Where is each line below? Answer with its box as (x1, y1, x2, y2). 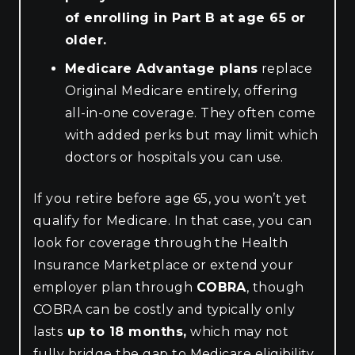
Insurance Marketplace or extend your (33, 257, 294, 273)
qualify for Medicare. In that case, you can (33, 212, 312, 228)
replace (258, 60, 313, 76)
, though (246, 279, 304, 295)
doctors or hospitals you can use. (65, 149, 284, 165)
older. (65, 32, 107, 48)
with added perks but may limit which (65, 127, 319, 143)
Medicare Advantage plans (65, 60, 258, 76)
